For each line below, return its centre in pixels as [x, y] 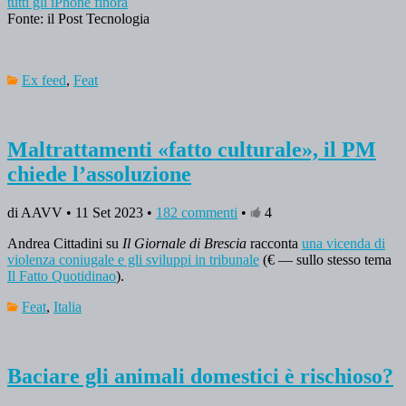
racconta [276, 244]
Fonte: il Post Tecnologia [78, 19]
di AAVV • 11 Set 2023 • [82, 213]
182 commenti [197, 213]
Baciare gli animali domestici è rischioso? [200, 377]
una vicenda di [343, 244]
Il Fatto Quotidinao [62, 276]
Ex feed [44, 81]
